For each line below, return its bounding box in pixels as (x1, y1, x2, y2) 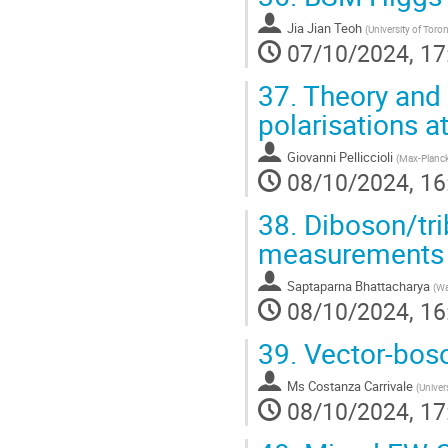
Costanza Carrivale (308, 377, 413, 396)
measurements (258, 234, 444, 273)
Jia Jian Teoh (287, 19, 362, 38)
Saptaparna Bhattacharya (287, 277, 430, 296)
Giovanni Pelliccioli (287, 148, 393, 167)
